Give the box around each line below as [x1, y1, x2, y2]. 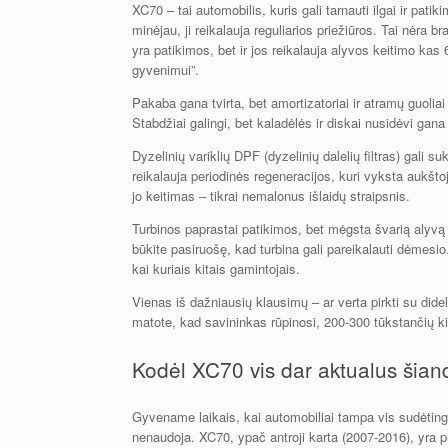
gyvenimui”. [132, 59, 199, 79]
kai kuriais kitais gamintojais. [132, 258, 300, 278]
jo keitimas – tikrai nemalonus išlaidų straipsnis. [132, 185, 410, 205]
